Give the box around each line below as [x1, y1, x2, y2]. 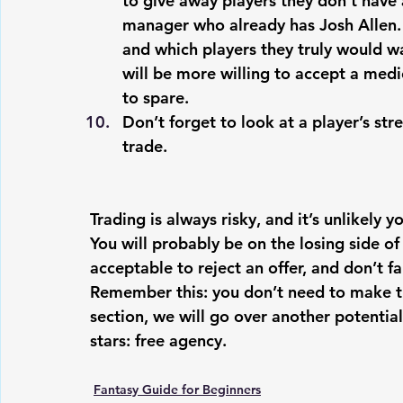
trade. [122, 136, 172, 157]
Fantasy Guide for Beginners [94, 381, 261, 398]
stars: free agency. [90, 330, 227, 351]
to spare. [122, 87, 189, 108]
